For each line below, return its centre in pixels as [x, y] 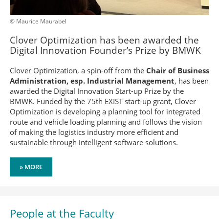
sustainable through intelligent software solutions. [94, 142]
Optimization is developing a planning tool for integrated [105, 111]
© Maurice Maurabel [38, 21]
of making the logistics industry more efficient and [94, 132]
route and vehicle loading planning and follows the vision [106, 122]
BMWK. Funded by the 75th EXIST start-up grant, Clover [103, 101]
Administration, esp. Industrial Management [92, 81]
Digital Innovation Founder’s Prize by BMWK [105, 50]
